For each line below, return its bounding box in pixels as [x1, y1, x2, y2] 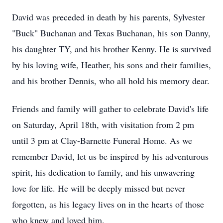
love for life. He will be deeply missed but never [12, 182, 185, 194]
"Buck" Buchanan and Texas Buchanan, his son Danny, [12, 27, 211, 39]
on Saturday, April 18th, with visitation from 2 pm [12, 118, 194, 130]
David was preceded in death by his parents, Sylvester [12, 11, 205, 23]
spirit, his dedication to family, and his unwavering [12, 166, 195, 178]
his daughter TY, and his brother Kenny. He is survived [12, 43, 211, 55]
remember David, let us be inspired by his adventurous [12, 150, 209, 162]
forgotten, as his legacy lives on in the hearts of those [12, 198, 204, 210]
